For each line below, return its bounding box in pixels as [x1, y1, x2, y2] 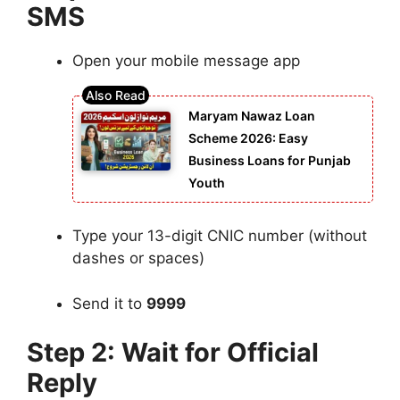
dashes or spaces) [72, 249, 204, 268]
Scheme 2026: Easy [188, 129, 308, 146]
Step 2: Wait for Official [27, 337, 319, 369]
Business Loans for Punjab [188, 152, 351, 168]
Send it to [72, 294, 146, 312]
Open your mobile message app [72, 52, 300, 71]
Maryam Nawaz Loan [188, 107, 315, 123]
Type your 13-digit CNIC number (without [72, 227, 367, 246]
